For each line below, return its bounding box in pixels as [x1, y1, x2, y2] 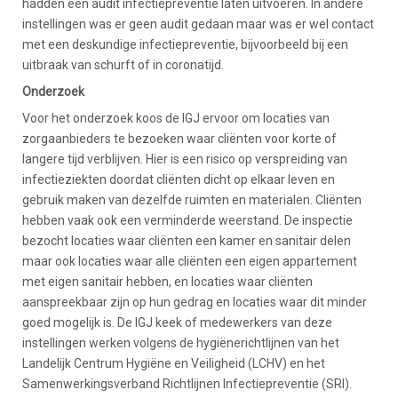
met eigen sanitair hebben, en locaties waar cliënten [22, 274, 313, 289]
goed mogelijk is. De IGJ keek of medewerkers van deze [22, 314, 332, 330]
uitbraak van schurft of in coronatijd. [22, 57, 224, 72]
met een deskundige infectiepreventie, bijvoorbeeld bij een [22, 36, 348, 52]
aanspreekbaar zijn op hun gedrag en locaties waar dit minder [22, 294, 367, 309]
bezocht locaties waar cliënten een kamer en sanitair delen [22, 233, 351, 248]
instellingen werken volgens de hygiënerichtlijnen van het [22, 335, 339, 350]
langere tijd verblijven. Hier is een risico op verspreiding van [22, 151, 347, 166]
